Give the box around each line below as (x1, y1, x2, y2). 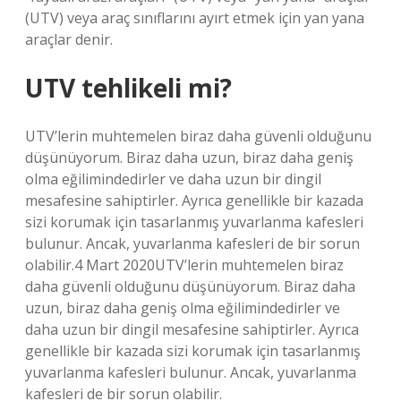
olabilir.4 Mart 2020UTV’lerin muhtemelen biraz (25, 255, 344, 275)
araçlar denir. (25, 30, 113, 49)
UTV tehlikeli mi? (25, 71, 232, 105)
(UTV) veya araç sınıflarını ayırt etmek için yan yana (25, 8, 364, 28)
